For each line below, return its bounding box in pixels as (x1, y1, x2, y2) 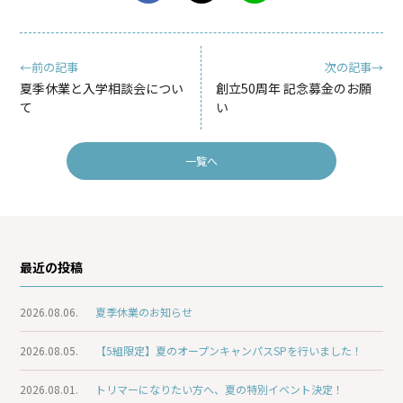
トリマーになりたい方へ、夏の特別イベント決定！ (95, 381, 345, 398)
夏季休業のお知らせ (95, 304, 193, 320)
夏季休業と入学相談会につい (20, 79, 184, 98)
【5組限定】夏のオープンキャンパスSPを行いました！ (95, 343, 363, 359)
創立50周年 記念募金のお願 (216, 79, 372, 98)
